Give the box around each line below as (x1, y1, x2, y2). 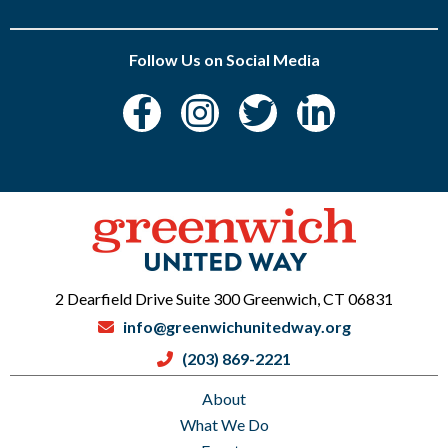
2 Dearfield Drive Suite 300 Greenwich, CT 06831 (55, 289, 393, 308)
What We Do (179, 415, 269, 434)
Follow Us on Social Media (128, 50, 320, 69)
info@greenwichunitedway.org (122, 317, 351, 336)
